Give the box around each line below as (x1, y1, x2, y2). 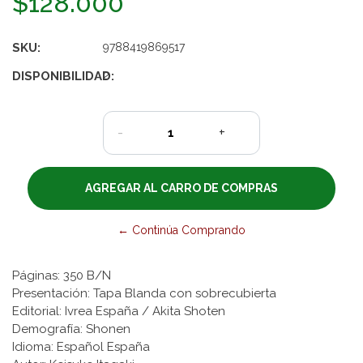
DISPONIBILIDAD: (12, 68, 114, 83)
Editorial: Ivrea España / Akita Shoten (12, 303, 235, 318)
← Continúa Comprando (117, 223, 246, 237)
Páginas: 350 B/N (12, 267, 114, 283)
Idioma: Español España (12, 339, 156, 354)
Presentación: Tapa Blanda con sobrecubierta (12, 285, 283, 301)
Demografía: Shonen (12, 321, 137, 336)
